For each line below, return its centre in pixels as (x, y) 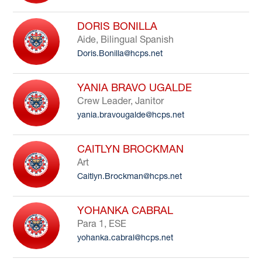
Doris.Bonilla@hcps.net (120, 53)
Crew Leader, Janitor (121, 101)
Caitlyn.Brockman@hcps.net (130, 176)
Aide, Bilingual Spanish (126, 39)
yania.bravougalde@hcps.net (131, 115)
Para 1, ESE (102, 223)
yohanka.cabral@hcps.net (125, 237)
